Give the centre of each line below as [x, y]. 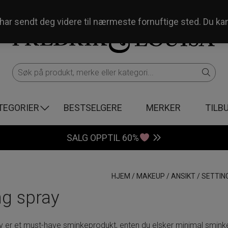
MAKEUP [150, 176]
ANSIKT [183, 176]
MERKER [164, 108]
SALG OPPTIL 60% [103, 138]
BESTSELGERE [93, 108]
